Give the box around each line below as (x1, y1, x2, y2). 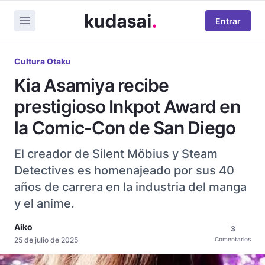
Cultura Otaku (14, 56, 71, 66)
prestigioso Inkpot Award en (14, 96, 240, 117)
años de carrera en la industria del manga (14, 180, 247, 194)
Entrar (215, 15, 241, 26)
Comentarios (215, 235, 251, 243)
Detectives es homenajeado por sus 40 (14, 163, 234, 177)
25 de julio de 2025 (14, 235, 78, 244)
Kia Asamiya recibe (14, 75, 169, 96)
